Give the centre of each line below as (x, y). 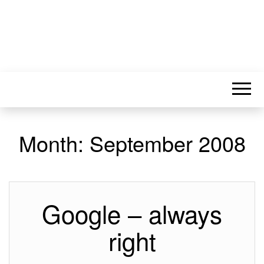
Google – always (132, 213)
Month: (54, 143)
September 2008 (167, 143)
